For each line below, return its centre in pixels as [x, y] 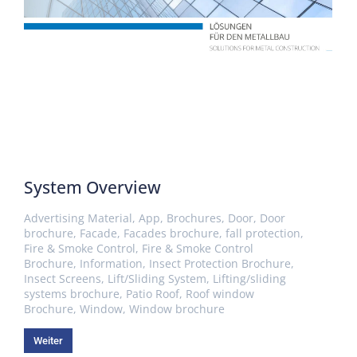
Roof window [220, 294]
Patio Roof [153, 294]
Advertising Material [78, 218]
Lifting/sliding [249, 279]
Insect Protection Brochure [220, 264]
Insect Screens [63, 279]
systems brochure [72, 294]
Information [111, 264]
